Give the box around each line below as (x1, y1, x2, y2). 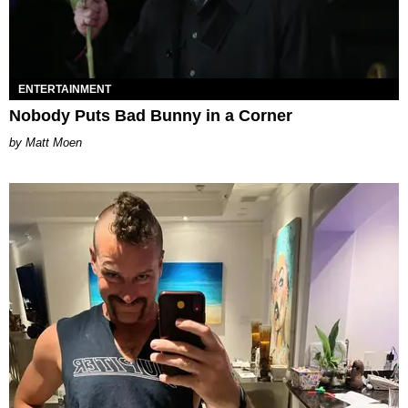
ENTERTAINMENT (18, 82, 111, 96)
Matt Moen (25, 135, 82, 149)
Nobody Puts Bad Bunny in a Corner (9, 106, 292, 125)
